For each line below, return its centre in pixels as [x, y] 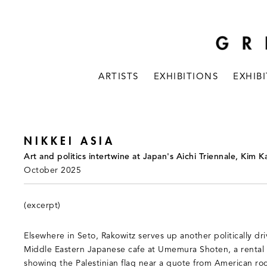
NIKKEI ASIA [69, 141]
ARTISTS [119, 77]
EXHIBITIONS [186, 77]
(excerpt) [42, 206]
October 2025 [52, 171]
